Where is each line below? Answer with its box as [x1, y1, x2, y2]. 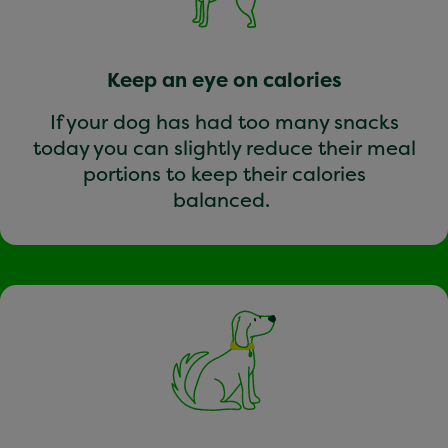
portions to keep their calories [82, 159, 366, 187]
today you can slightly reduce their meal [32, 133, 416, 161]
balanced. [173, 185, 275, 213]
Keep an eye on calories [106, 65, 342, 93]
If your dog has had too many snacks [49, 107, 399, 135]
